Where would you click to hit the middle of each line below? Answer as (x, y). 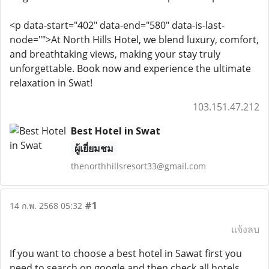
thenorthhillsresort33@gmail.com (138, 166)
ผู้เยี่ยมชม (94, 148)
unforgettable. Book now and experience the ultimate (130, 68)
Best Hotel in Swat (115, 131)
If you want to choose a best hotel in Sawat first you (126, 253)
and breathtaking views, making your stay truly (115, 54)
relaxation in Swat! (51, 83)
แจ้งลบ (245, 229)
